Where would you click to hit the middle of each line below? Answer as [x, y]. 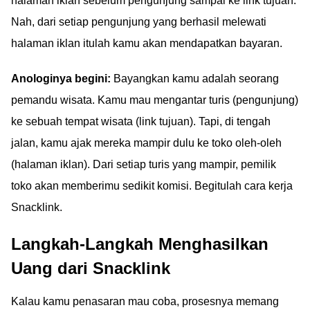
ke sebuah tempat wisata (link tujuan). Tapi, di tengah [141, 121]
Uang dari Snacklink [91, 268]
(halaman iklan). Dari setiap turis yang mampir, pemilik [144, 164]
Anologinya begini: [61, 79]
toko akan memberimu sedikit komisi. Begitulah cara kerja [152, 186]
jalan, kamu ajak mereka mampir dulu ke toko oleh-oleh [146, 143]
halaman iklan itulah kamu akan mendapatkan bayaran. [147, 43]
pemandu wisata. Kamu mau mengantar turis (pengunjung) [155, 100]
